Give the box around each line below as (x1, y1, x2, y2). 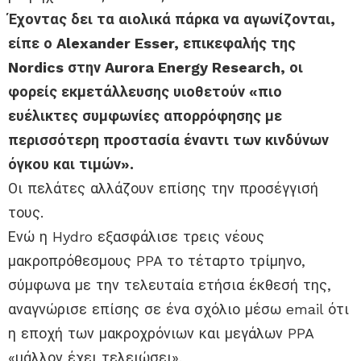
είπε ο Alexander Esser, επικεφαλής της (8, 35, 296, 52)
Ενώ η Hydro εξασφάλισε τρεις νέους (8, 228, 264, 246)
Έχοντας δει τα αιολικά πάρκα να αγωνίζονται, (8, 10, 335, 28)
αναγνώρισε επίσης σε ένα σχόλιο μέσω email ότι (8, 301, 349, 318)
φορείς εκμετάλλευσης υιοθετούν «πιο (8, 83, 282, 101)
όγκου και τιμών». (8, 156, 134, 173)
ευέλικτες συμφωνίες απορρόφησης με (8, 107, 282, 125)
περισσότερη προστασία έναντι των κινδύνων (8, 131, 329, 149)
